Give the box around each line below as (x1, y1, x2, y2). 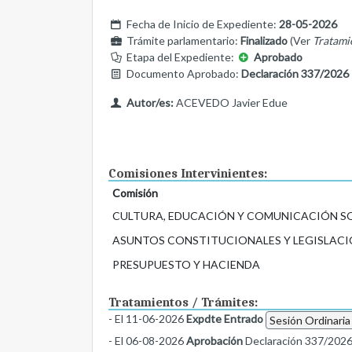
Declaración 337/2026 (240, 67, 349, 81)
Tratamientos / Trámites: (108, 295, 258, 310)
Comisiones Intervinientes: (108, 167, 267, 181)
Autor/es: (126, 96, 174, 110)
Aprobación (186, 334, 243, 348)
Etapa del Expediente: (123, 50, 236, 64)
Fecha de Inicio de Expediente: (123, 17, 279, 31)
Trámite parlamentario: (123, 34, 240, 48)
